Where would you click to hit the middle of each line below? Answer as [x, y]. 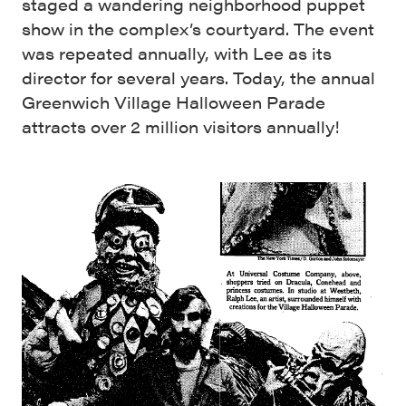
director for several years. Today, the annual [198, 78]
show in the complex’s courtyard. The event [198, 29]
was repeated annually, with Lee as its [177, 53]
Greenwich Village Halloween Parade [174, 102]
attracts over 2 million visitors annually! [181, 127]
